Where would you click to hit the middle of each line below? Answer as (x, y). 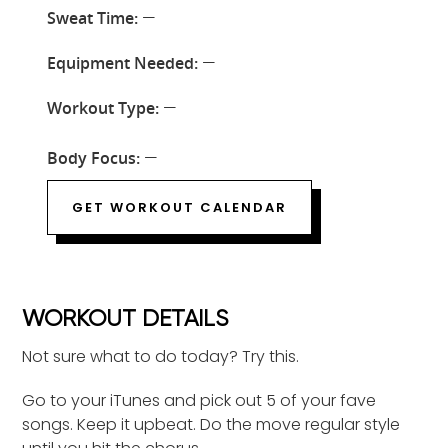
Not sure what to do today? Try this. (161, 356)
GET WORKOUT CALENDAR (179, 207)
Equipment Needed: (122, 62)
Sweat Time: (92, 17)
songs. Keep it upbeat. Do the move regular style (211, 424)
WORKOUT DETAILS (125, 319)
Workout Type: (102, 107)
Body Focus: (93, 157)
